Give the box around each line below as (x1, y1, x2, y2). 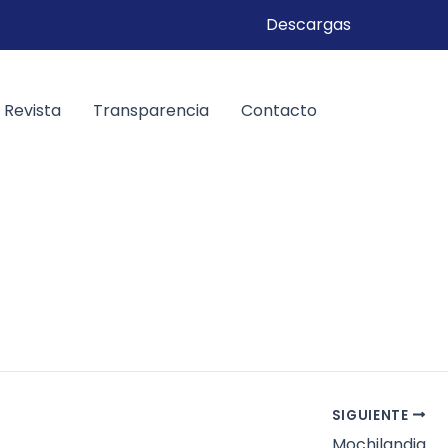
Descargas (266, 13, 351, 36)
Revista (4, 99, 61, 122)
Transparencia (93, 99, 209, 122)
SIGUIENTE (331, 405, 413, 425)
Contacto (241, 99, 317, 122)
